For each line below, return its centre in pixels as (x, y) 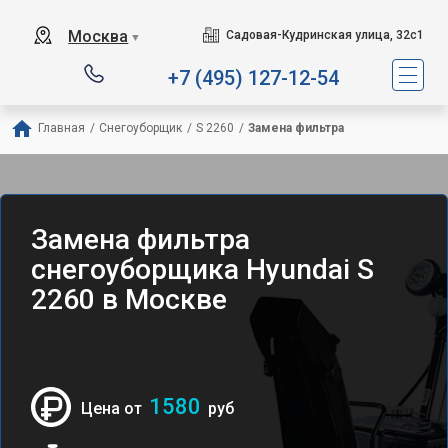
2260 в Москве (129, 299)
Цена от (113, 408)
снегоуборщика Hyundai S (202, 269)
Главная (61, 128)
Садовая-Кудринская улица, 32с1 (324, 35)
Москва (98, 36)
